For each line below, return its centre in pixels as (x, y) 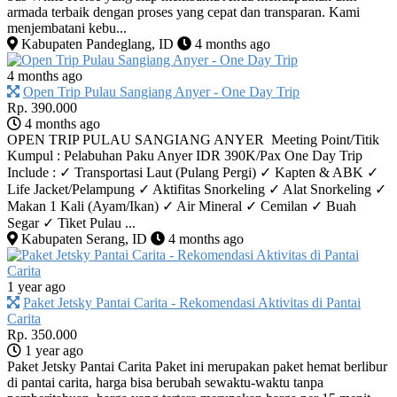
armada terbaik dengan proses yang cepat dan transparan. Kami (183, 12)
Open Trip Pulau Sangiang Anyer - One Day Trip (161, 91)
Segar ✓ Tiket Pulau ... (71, 222)
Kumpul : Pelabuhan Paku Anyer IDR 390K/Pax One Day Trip (185, 155)
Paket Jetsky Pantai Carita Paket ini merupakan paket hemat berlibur (197, 366)
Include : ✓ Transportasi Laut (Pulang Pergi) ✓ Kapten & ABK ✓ (193, 172)
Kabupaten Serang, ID (82, 238)
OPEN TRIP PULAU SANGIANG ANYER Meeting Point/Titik (193, 139)
